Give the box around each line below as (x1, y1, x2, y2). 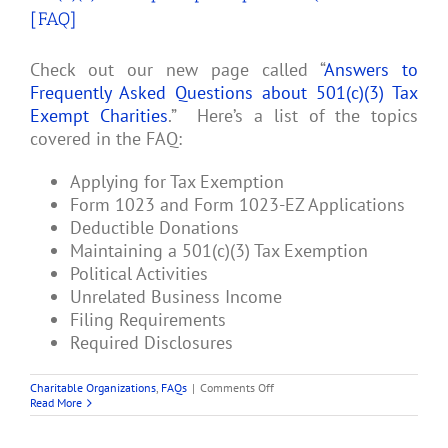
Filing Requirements (70, 308, 226, 332)
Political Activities (70, 262, 208, 286)
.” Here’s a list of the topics (167, 104, 418, 128)
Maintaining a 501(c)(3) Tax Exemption (70, 239, 368, 263)
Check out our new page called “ (30, 58, 324, 82)
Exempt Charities (30, 104, 168, 128)
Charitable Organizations (30, 380, 156, 396)
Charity (273, 424, 310, 440)
